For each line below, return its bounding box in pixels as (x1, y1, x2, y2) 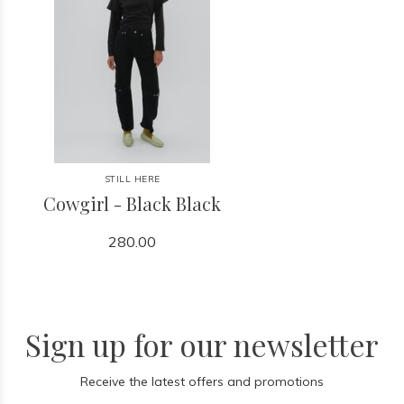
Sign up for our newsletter (25, 325, 379, 364)
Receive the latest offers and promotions (80, 373, 324, 390)
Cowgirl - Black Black (43, 191, 222, 216)
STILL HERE (104, 173, 161, 185)
